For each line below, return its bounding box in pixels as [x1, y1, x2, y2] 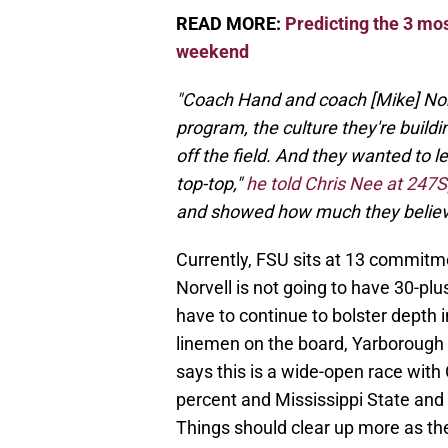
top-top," [176, 173, 246, 195]
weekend [176, 41, 249, 63]
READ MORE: [176, 13, 285, 35]
